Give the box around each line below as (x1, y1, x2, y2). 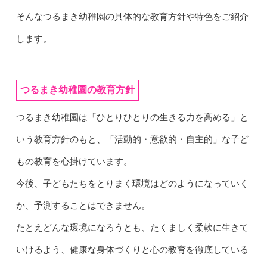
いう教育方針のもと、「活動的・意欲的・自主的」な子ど (15, 134, 249, 144)
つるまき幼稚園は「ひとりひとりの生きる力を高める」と (15, 112, 249, 122)
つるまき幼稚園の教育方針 (20, 84, 135, 95)
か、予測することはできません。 (15, 200, 150, 210)
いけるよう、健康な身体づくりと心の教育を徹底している (15, 244, 249, 254)
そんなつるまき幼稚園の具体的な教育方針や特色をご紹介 (15, 11, 249, 21)
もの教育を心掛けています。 (15, 156, 132, 166)
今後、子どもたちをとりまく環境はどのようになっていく (15, 178, 249, 188)
